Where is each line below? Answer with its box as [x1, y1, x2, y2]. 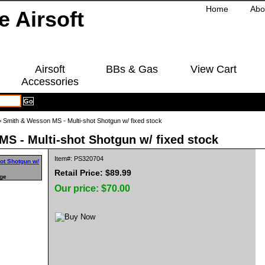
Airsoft [35, 63, 65, 75]
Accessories [21, 76, 79, 88]
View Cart [190, 63, 237, 75]
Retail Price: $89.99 [54, 168, 131, 177]
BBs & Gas [105, 63, 158, 75]
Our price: [54, 183, 101, 193]
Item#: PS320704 [54, 155, 104, 162]
